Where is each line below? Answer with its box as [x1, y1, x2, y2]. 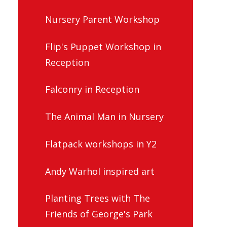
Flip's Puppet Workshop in [45, 40, 161, 53]
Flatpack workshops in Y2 [45, 137, 157, 150]
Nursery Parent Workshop [45, 13, 160, 25]
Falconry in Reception [45, 83, 139, 96]
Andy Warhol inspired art [45, 165, 155, 177]
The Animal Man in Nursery [45, 110, 164, 123]
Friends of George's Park [45, 208, 153, 220]
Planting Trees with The [45, 192, 150, 205]
